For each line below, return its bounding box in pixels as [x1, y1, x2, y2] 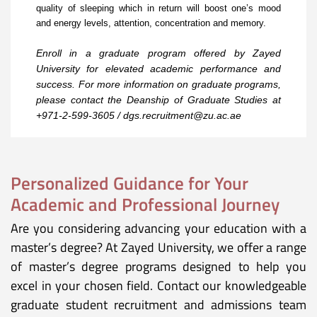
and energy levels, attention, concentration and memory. [36, 18, 266, 29]
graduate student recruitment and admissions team [11, 295, 306, 315]
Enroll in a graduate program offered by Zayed [36, 47, 281, 59]
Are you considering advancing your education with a [11, 219, 306, 238]
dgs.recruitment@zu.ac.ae [123, 110, 241, 122]
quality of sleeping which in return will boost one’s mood [36, 3, 281, 14]
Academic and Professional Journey [11, 191, 279, 219]
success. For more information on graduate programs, [36, 79, 281, 91]
